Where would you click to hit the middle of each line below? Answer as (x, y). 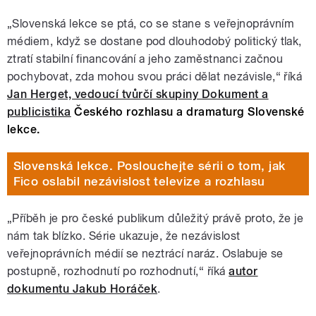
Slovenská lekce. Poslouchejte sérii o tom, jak (149, 166)
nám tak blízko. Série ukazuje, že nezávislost (124, 236)
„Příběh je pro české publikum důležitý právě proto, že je (156, 218)
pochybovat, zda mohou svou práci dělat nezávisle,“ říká (155, 76)
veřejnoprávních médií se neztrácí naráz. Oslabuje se (145, 253)
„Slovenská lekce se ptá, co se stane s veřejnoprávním (151, 23)
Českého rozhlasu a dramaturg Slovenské (188, 111)
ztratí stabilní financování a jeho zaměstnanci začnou (145, 59)
